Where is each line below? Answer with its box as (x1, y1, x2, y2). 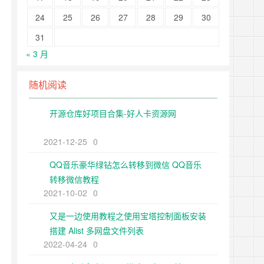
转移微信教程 (49, 173, 99, 185)
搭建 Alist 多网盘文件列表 (49, 225, 144, 236)
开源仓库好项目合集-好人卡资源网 (49, 107, 176, 119)
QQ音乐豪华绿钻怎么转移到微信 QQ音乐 (49, 159, 202, 170)
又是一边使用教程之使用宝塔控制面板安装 (49, 210, 206, 222)
